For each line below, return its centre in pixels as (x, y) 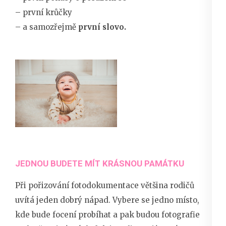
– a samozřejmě (47, 27)
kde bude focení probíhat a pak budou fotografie (107, 215)
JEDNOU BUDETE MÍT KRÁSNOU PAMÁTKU (100, 164)
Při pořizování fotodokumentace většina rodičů (105, 186)
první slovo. (102, 27)
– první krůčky (44, 12)
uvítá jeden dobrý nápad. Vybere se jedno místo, (107, 200)
